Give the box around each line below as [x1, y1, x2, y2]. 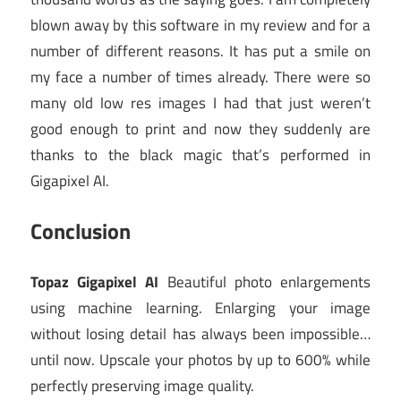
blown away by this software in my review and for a [30, 13, 371, 37]
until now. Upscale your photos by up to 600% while [30, 347, 371, 371]
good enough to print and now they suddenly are [30, 116, 371, 141]
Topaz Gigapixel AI [30, 269, 159, 294]
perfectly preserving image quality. [30, 373, 254, 397]
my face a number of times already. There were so [30, 64, 371, 89]
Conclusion [30, 215, 131, 248]
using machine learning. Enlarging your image [30, 295, 371, 320]
